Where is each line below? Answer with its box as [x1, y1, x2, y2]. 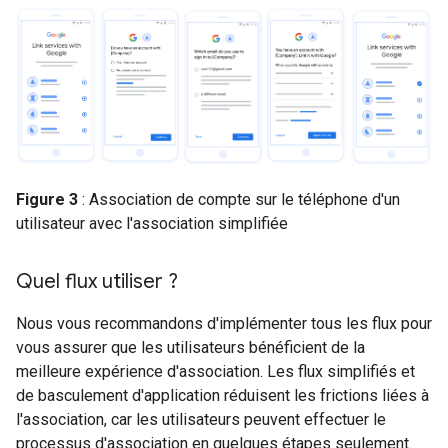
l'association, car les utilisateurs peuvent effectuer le [16, 410, 386, 430]
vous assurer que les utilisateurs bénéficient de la [16, 338, 365, 358]
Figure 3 [16, 190, 78, 210]
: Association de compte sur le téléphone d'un [78, 190, 400, 210]
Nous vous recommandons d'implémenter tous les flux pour [16, 314, 432, 334]
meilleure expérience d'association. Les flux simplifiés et [16, 362, 415, 382]
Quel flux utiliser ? [16, 269, 178, 295]
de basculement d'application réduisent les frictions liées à [16, 386, 429, 406]
